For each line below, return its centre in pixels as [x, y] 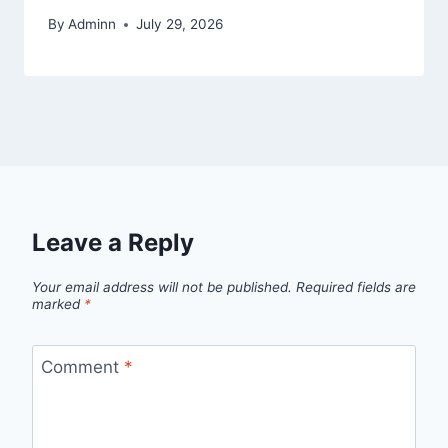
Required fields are [356, 286]
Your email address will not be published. [162, 286]
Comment [82, 366]
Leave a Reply [113, 243]
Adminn [92, 24]
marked [58, 303]
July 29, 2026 [180, 24]
